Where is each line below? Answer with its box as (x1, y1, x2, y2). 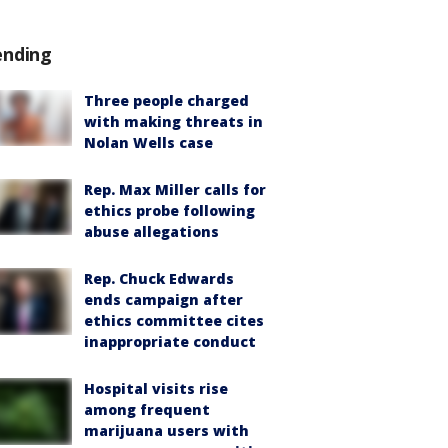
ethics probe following (84, 201, 255, 220)
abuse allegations (84, 222, 219, 241)
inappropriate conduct (84, 332, 256, 351)
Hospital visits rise (84, 379, 228, 398)
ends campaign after (84, 290, 243, 309)
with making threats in (84, 112, 263, 131)
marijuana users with (84, 421, 249, 440)
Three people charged (84, 91, 249, 110)
